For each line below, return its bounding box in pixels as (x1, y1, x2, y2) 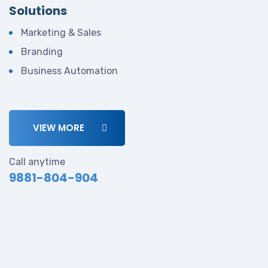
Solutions (9, 2, 67, 19)
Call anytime (9, 156, 65, 167)
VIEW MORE (33, 121, 87, 134)
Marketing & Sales (21, 27, 101, 38)
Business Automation (21, 65, 118, 77)
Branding (21, 46, 63, 57)
